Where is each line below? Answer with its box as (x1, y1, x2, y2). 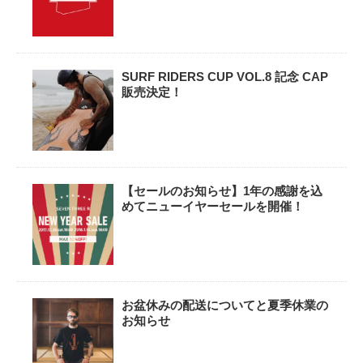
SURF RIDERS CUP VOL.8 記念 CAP (122, 69, 328, 83)
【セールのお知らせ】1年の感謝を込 (122, 183, 322, 198)
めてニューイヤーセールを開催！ (122, 199, 304, 213)
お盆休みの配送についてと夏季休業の (122, 297, 328, 312)
